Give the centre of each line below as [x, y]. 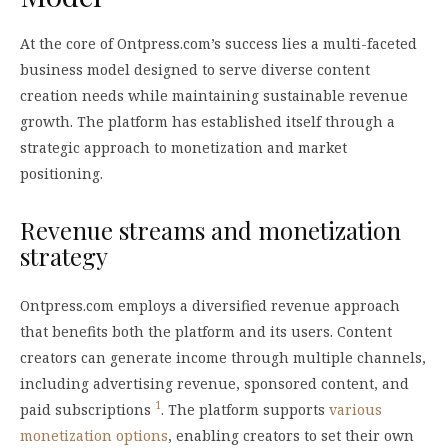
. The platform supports [245, 409]
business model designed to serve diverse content [195, 69]
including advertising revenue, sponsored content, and [214, 383]
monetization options [94, 435]
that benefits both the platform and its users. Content [206, 331]
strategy [64, 255]
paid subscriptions [87, 409]
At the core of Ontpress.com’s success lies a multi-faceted [218, 43]
